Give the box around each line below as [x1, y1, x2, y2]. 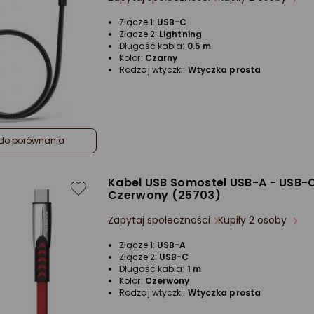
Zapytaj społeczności [108, 213, 210, 228]
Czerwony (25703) [108, 187, 221, 204]
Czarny [144, 52, 178, 64]
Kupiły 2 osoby [218, 213, 289, 228]
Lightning [159, 28, 202, 41]
